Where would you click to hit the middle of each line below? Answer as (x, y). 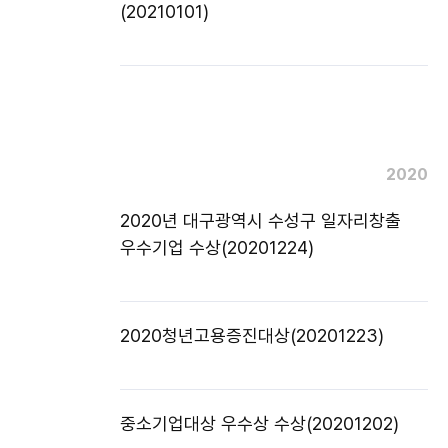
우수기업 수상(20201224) (217, 247)
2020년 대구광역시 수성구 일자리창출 (260, 220)
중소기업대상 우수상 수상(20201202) (259, 423)
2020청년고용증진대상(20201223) (252, 335)
